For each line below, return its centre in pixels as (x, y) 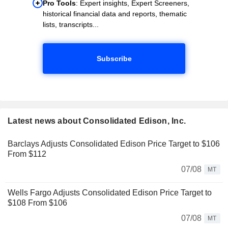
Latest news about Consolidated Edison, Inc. (97, 121)
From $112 (27, 154)
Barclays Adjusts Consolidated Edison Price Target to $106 (114, 144)
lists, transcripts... (71, 24)
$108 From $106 (37, 203)
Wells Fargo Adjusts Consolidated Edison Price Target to (110, 192)
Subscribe (114, 58)
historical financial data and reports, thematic (115, 13)
